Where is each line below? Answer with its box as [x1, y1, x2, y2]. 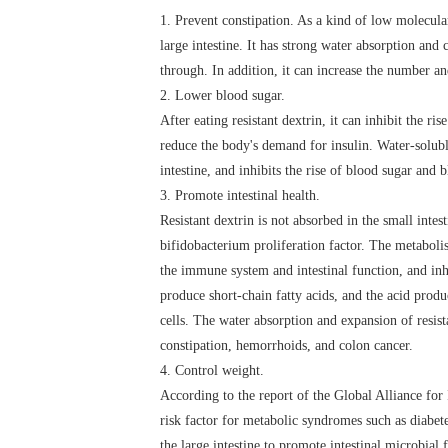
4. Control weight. [160, 362, 264, 378]
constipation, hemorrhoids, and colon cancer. [160, 337, 413, 353]
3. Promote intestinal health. [160, 187, 320, 203]
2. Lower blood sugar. [160, 87, 285, 103]
